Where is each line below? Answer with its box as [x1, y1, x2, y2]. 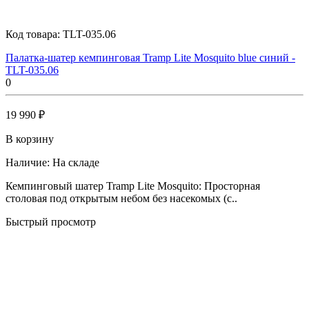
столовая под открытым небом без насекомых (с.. [6, 192, 237, 204]
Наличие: [6, 156, 50, 168]
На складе [52, 156, 99, 168]
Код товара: [6, 28, 63, 40]
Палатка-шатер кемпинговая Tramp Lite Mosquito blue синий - [6, 51, 295, 63]
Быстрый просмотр [6, 215, 96, 228]
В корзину [6, 132, 54, 145]
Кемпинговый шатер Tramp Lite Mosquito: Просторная [6, 179, 260, 192]
